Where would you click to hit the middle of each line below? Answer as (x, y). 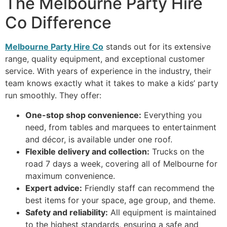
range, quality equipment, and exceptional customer (105, 59)
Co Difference (58, 23)
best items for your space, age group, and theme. (120, 200)
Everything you (172, 115)
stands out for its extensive (157, 47)
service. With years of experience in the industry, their (108, 71)
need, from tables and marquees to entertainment (121, 127)
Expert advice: (54, 188)
